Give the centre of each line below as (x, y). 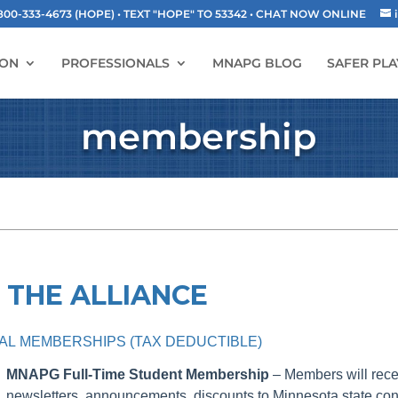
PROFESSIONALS (115, 63)
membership (199, 136)
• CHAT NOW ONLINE (310, 14)
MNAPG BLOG (257, 63)
